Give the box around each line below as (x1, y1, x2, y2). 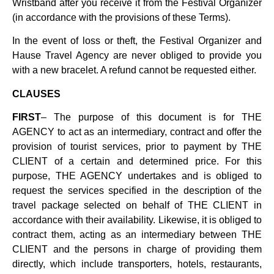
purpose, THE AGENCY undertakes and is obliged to (12, 171, 262, 182)
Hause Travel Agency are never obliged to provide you (12, 50, 262, 61)
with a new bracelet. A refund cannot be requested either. (12, 65, 256, 76)
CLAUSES (12, 88, 61, 99)
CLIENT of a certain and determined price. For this (12, 156, 262, 167)
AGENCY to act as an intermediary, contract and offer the (12, 127, 262, 138)
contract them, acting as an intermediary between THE (12, 229, 262, 240)
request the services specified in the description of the (12, 185, 262, 196)
